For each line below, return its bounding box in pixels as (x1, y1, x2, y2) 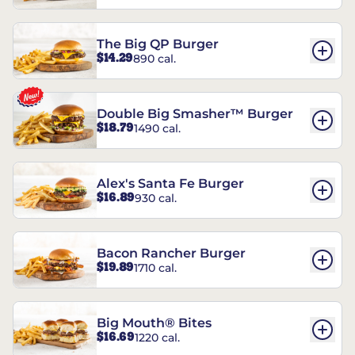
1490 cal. (134, 120, 181, 136)
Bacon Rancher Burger (97, 246, 246, 261)
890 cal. (133, 51, 176, 66)
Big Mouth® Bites (97, 315, 212, 331)
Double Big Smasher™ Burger (97, 106, 293, 122)
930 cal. (135, 190, 177, 205)
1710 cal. (134, 260, 177, 275)
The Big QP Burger (97, 36, 219, 52)
